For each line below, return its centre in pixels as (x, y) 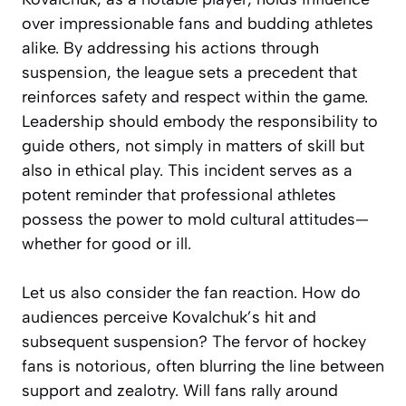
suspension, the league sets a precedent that (189, 72)
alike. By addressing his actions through (170, 48)
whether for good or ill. (106, 243)
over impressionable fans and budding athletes (198, 23)
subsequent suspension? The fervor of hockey (194, 341)
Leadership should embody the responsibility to (200, 121)
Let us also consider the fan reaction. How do (191, 292)
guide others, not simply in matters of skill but (193, 145)
